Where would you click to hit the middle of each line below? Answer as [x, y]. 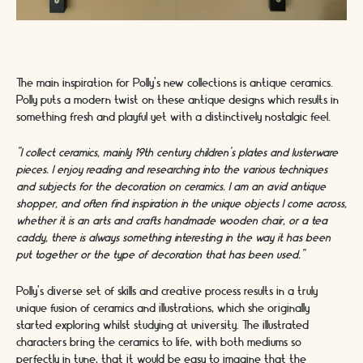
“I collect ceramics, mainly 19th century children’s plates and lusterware [177, 154]
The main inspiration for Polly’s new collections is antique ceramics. [175, 83]
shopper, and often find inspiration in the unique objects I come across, [181, 205]
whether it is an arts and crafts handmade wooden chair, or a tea [172, 222]
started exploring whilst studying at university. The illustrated [162, 325]
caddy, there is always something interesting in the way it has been [173, 239]
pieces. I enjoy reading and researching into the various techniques [172, 171]
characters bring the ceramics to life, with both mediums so [159, 342]
